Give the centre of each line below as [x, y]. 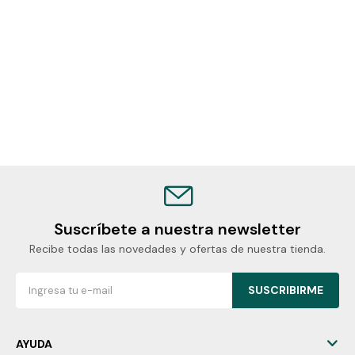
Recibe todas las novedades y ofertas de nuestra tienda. [177, 249]
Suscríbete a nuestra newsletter [177, 229]
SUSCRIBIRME [286, 290]
